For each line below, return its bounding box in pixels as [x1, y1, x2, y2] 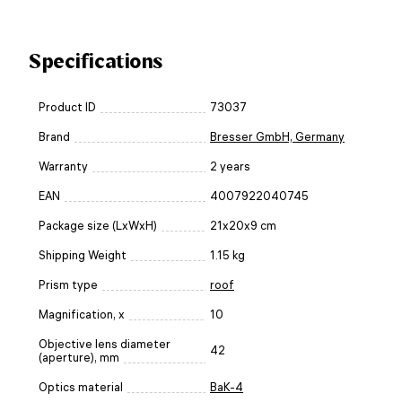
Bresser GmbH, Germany [210, 129, 345, 144]
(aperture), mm [39, 350, 119, 364]
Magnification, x [39, 307, 125, 321]
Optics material [39, 380, 123, 394]
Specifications [29, 48, 163, 73]
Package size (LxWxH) [39, 218, 157, 232]
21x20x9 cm [210, 218, 276, 232]
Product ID [39, 100, 96, 114]
